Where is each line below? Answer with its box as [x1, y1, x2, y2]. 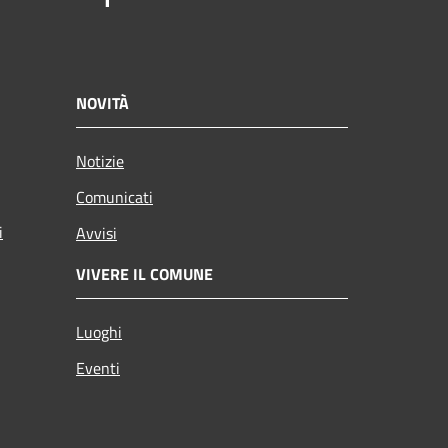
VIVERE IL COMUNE [76, 262, 213, 287]
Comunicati [76, 185, 153, 210]
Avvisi [76, 221, 117, 246]
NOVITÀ [76, 91, 129, 116]
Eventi [76, 356, 120, 381]
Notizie [76, 149, 124, 174]
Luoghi [76, 320, 122, 345]
